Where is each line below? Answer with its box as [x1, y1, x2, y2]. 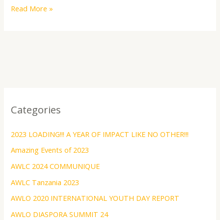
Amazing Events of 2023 [11, 145, 89, 155]
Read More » [11, 3, 54, 14]
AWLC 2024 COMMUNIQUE [11, 161, 100, 171]
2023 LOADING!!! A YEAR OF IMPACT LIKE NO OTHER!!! [11, 129, 189, 139]
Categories [11, 103, 61, 116]
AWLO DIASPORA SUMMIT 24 [11, 209, 109, 219]
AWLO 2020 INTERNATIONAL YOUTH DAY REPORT [11, 193, 180, 203]
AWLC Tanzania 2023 [11, 177, 80, 187]
